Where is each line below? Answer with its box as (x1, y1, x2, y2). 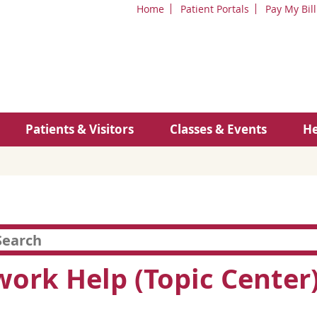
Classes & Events (170, 121, 267, 137)
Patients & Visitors (25, 121, 134, 137)
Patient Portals (180, 2, 249, 16)
